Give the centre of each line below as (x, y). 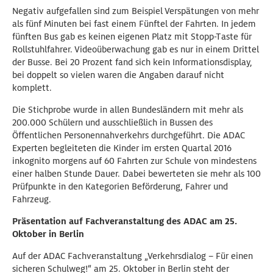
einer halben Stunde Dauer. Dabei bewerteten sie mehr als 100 (136, 174)
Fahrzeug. (32, 199)
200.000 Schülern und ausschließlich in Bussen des (112, 122)
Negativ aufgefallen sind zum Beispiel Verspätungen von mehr (136, 11)
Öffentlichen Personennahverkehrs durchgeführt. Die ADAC (129, 135)
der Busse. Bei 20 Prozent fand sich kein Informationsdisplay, (132, 62)
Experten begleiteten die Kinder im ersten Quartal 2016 (122, 148)
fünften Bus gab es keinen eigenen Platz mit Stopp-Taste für (132, 37)
